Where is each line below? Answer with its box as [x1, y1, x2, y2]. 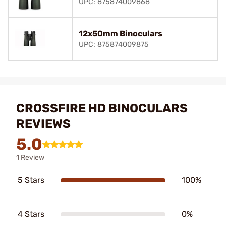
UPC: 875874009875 [79, 40, 149, 49]
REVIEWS [16, 117, 71, 131]
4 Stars [18, 209, 44, 219]
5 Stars [18, 175, 44, 185]
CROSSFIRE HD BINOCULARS [16, 101, 188, 116]
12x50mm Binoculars [79, 29, 162, 38]
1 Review [16, 153, 44, 162]
